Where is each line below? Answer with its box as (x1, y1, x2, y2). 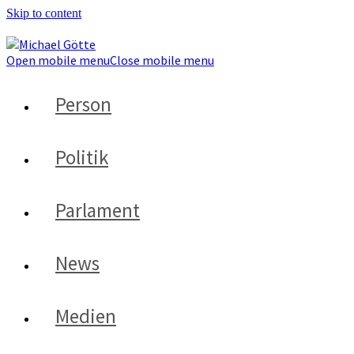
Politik (55, 145, 108, 170)
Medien (55, 303, 116, 329)
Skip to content (6, 6, 81, 20)
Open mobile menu (6, 52, 110, 68)
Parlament (55, 198, 140, 223)
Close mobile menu (110, 52, 214, 68)
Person (55, 92, 111, 117)
